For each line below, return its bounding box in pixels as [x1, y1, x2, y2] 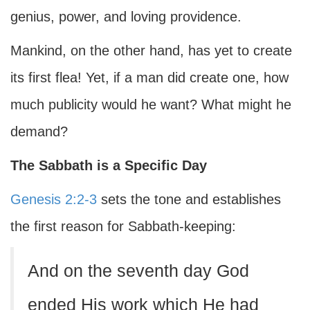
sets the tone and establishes [97, 192, 281, 207]
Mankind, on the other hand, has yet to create [10, 43, 292, 58]
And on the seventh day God [28, 262, 249, 280]
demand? [10, 124, 68, 139]
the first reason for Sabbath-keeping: [10, 219, 236, 234]
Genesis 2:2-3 [10, 192, 97, 207]
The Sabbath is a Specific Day [10, 158, 207, 173]
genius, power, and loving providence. [10, 9, 241, 24]
